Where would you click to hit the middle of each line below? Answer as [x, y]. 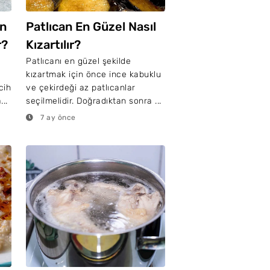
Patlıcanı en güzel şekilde [78, 61]
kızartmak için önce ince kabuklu [93, 74]
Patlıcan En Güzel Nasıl [91, 27]
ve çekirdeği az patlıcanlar [81, 88]
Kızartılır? [53, 45]
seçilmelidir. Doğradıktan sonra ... [94, 101]
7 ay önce [57, 118]
